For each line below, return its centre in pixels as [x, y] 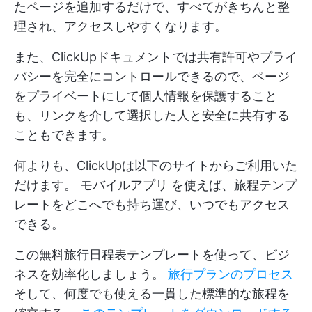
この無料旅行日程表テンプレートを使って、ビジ [152, 254]
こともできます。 [64, 134]
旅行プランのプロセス [231, 274]
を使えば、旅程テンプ [232, 185]
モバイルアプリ [124, 185]
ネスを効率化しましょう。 [91, 274]
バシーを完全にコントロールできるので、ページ [152, 76]
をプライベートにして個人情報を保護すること [146, 95]
